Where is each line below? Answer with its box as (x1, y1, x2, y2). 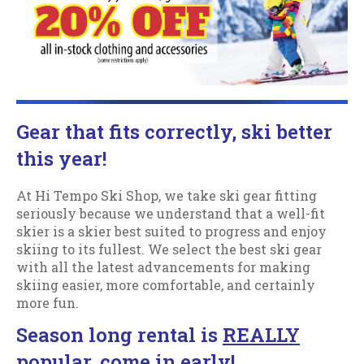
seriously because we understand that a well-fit (16, 204, 325, 222)
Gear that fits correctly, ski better (16, 118, 332, 145)
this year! (16, 145, 106, 171)
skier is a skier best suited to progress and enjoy (16, 222, 327, 240)
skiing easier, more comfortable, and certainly (16, 275, 315, 293)
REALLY (223, 321, 300, 348)
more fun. (16, 293, 79, 311)
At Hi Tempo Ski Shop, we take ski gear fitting (16, 186, 317, 204)
